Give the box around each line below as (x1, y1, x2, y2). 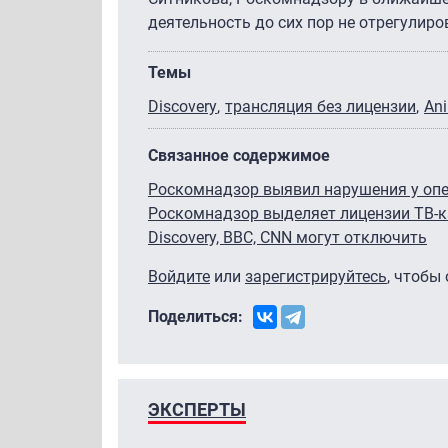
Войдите (148, 266, 210, 286)
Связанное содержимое (148, 145, 330, 165)
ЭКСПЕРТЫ (148, 398, 246, 420)
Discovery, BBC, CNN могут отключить (148, 227, 427, 247)
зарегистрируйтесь (245, 266, 387, 286)
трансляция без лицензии (225, 96, 416, 116)
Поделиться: (148, 306, 243, 326)
